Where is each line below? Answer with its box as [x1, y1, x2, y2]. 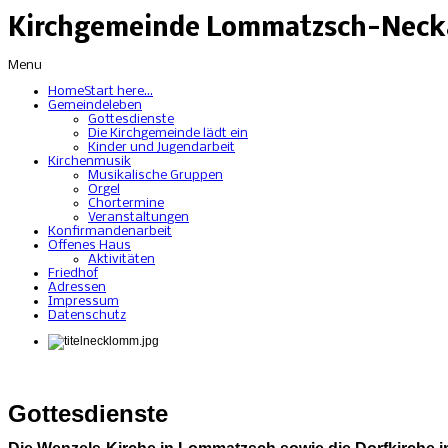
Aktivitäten [88, 253, 155, 267]
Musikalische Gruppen [88, 169, 223, 183]
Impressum [48, 295, 119, 309]
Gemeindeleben [48, 99, 142, 113]
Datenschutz [48, 309, 126, 323]
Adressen [48, 281, 106, 295]
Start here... [84, 85, 153, 99]
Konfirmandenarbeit [48, 225, 172, 239]
